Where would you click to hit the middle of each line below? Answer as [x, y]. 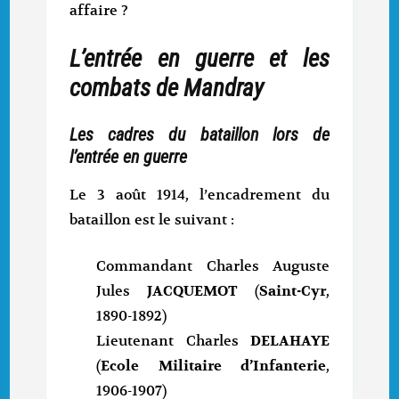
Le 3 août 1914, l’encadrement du [199, 195]
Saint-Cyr [292, 292]
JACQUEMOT [192, 292]
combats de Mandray [167, 88]
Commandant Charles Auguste [213, 267]
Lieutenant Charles [173, 342]
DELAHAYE [289, 342]
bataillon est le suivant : [152, 220]
